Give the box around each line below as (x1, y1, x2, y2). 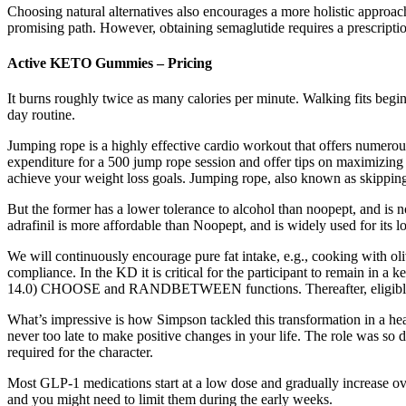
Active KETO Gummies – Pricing (7, 55, 212, 72)
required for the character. (7, 344, 153, 361)
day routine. (7, 107, 75, 123)
